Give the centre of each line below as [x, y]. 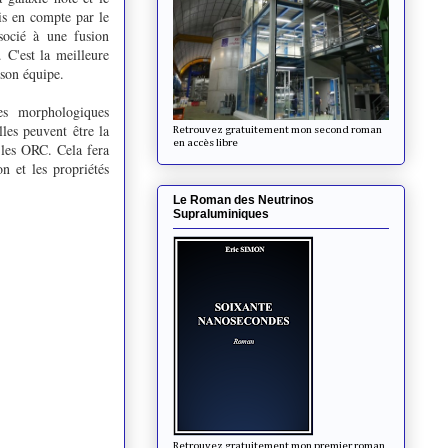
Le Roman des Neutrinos [243, 199]
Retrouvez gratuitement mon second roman [277, 129]
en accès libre [205, 142]
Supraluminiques [221, 213]
